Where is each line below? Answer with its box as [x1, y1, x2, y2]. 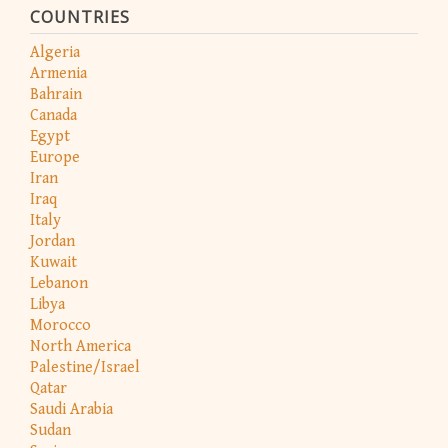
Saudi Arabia [30, 400, 113, 420]
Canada [30, 106, 77, 126]
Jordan [30, 232, 75, 252]
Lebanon [30, 274, 88, 294]
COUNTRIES [30, 5, 130, 28]
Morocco [30, 316, 91, 336]
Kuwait [30, 253, 77, 273]
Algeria [30, 43, 80, 63]
